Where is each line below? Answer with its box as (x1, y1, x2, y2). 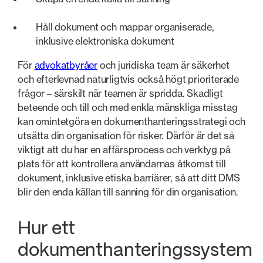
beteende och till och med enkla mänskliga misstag (18, 101, 238, 113)
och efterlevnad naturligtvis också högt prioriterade (18, 73, 239, 85)
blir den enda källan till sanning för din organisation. (18, 186, 238, 198)
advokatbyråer (34, 59, 97, 71)
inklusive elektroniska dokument (36, 35, 174, 48)
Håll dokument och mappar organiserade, (36, 21, 214, 33)
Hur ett (18, 220, 76, 238)
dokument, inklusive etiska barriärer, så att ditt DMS (18, 171, 240, 184)
